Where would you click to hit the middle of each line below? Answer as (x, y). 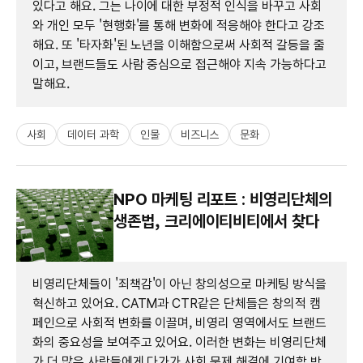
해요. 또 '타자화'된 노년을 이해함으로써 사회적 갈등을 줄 (179, 45)
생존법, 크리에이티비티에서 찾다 (216, 221)
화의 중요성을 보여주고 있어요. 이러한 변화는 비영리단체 (179, 342)
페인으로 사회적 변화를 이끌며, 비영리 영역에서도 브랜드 (179, 322)
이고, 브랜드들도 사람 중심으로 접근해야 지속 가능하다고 (179, 64)
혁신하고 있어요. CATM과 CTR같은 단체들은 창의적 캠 (177, 303)
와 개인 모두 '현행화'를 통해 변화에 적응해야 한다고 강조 (179, 25)
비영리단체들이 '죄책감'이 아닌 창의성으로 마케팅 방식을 (179, 284)
